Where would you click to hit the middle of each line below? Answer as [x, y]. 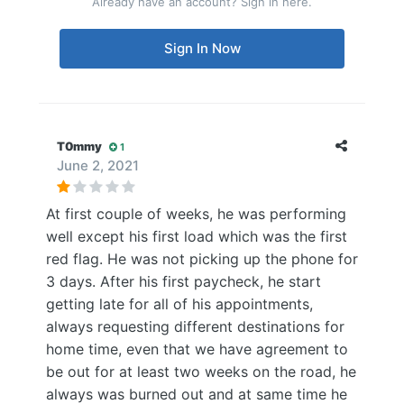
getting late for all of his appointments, [179, 304]
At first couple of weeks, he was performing [196, 214]
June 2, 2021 [98, 165]
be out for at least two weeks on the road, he [201, 372]
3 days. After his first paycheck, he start [184, 281]
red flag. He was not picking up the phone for [202, 259]
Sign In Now [202, 48]
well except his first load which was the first [197, 236]
